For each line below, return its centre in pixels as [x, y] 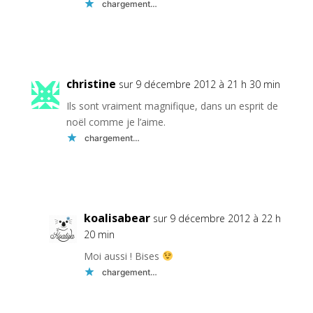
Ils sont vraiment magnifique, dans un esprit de [172, 106]
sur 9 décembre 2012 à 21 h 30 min [199, 85]
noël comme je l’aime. [116, 122]
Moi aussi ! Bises [123, 256]
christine [91, 84]
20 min [99, 235]
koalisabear [117, 218]
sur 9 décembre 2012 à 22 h [217, 219]
